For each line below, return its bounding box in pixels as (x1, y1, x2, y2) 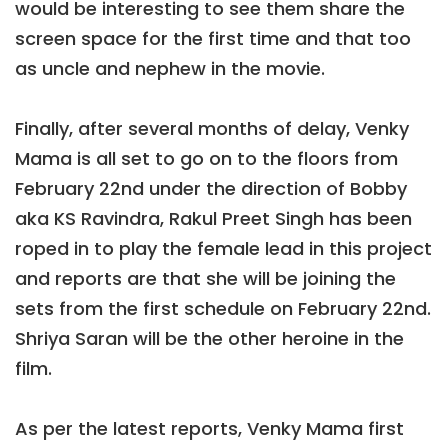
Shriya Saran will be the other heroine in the (15, 325, 404, 351)
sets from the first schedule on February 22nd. (15, 295, 431, 321)
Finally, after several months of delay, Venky (15, 115, 409, 141)
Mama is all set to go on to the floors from (15, 145, 398, 171)
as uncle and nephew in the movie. (15, 55, 325, 81)
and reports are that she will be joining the (15, 265, 396, 291)
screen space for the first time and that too (15, 25, 411, 51)
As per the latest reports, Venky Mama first (15, 415, 404, 441)
